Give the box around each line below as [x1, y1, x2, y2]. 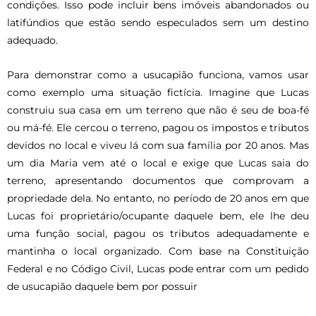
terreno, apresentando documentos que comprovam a [7, 175, 309, 187]
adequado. [7, 35, 58, 47]
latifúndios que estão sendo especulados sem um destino [7, 17, 309, 29]
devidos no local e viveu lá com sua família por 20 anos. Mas [7, 140, 309, 152]
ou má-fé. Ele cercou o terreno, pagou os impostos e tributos [7, 122, 309, 134]
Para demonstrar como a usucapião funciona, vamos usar [7, 69, 309, 81]
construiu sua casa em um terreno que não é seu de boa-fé [7, 104, 309, 116]
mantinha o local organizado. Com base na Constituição [7, 245, 309, 257]
